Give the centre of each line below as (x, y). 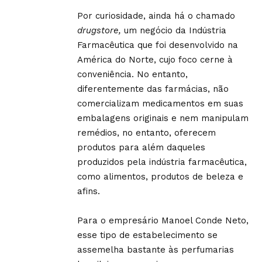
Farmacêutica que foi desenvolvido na (158, 45)
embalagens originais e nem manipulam (163, 118)
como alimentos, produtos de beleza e (160, 177)
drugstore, (101, 30)
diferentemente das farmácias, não (153, 89)
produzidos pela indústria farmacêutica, (162, 162)
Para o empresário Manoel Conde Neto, (163, 220)
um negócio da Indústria (175, 30)
